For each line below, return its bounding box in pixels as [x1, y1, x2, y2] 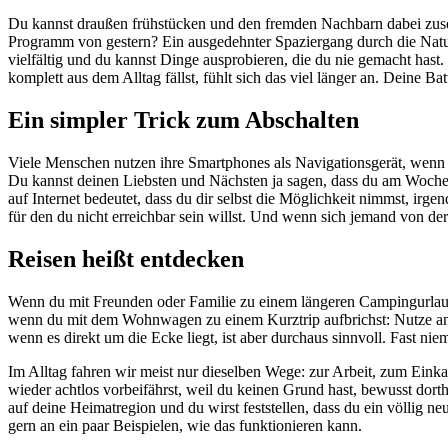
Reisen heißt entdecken [8, 246, 244, 273]
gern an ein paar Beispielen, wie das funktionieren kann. [8, 417, 362, 435]
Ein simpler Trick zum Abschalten [8, 107, 359, 134]
